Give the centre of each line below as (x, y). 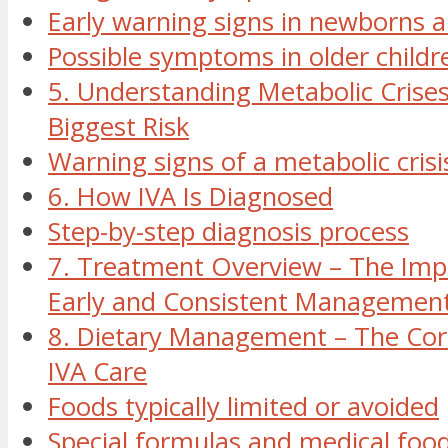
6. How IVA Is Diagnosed (190, 197)
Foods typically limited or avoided (243, 407)
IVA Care (97, 372)
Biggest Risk (118, 127)
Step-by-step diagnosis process (228, 232)
